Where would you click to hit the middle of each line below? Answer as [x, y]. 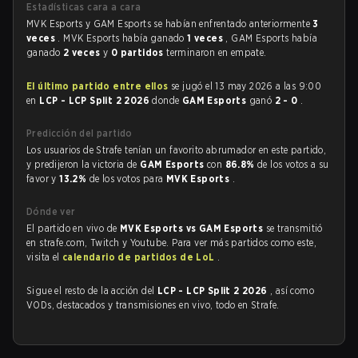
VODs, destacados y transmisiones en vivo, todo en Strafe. [153, 305]
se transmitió [294, 228]
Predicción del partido [80, 133]
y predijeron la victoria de [84, 164]
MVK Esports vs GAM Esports [193, 228]
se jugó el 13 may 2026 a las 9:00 [245, 86]
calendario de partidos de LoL [140, 257]
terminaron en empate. [217, 52]
